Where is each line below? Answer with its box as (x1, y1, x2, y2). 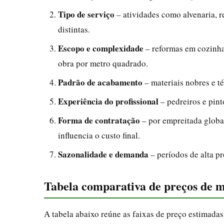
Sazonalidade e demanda (58, 147, 148, 160)
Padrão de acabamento (58, 75, 142, 88)
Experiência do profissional (58, 94, 158, 107)
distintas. (58, 23, 90, 35)
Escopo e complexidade (58, 41, 143, 54)
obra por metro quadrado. (58, 57, 148, 69)
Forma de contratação (58, 113, 140, 126)
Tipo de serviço (58, 7, 114, 20)
